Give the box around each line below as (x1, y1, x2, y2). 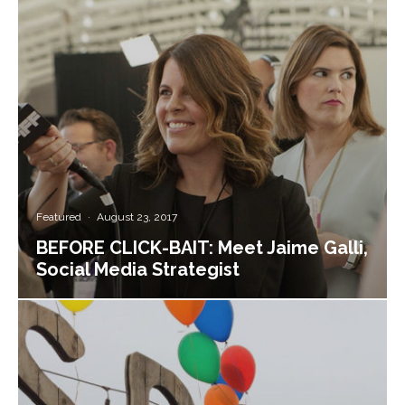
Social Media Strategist (36, 259, 240, 280)
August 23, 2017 (97, 211, 177, 223)
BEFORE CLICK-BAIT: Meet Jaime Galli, (36, 237, 368, 259)
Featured (36, 211, 81, 223)
